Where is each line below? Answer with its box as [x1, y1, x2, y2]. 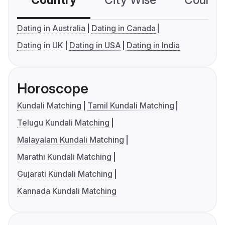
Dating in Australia [17, 23, 85, 33]
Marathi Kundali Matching [17, 151, 111, 162]
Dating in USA [69, 40, 121, 50]
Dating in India [127, 40, 180, 50]
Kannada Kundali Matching [17, 185, 117, 196]
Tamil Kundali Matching [87, 100, 174, 110]
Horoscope [17, 79, 88, 97]
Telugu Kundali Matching [17, 117, 109, 128]
